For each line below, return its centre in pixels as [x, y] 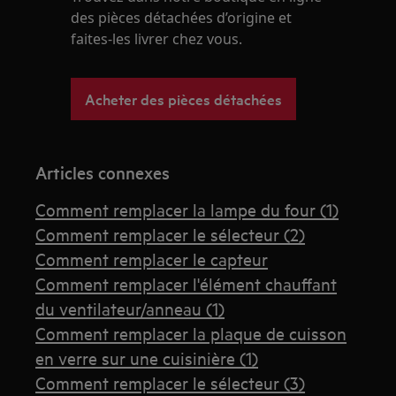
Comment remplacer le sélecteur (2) [171, 234]
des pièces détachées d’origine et [182, 18]
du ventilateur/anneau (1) [130, 308]
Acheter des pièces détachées [184, 99]
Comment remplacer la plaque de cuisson [191, 333]
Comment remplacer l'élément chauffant [187, 284]
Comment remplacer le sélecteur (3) [171, 383]
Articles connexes [103, 173]
